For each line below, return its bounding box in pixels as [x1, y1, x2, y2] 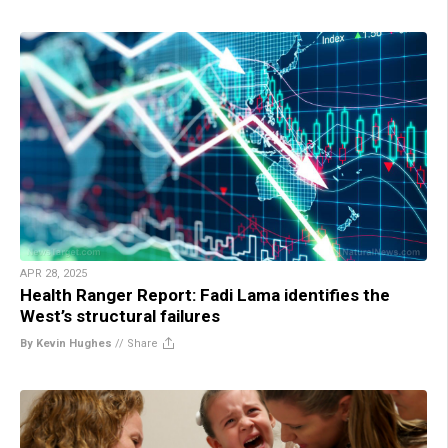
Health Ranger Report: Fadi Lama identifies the [20, 284, 390, 305]
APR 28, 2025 [20, 266, 87, 280]
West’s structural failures [20, 305, 220, 326]
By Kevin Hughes [20, 336, 112, 350]
